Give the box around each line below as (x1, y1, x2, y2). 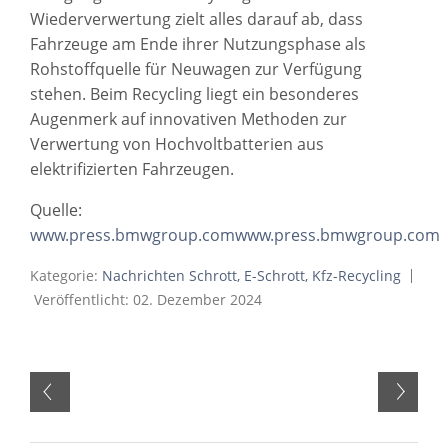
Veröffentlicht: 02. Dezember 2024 (34, 289, 262, 309)
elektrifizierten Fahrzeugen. (30, 157, 234, 180)
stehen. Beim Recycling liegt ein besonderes (30, 82, 359, 105)
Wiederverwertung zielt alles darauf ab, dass (30, 7, 363, 30)
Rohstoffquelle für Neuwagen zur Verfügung (30, 57, 362, 80)
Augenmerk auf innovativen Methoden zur (30, 107, 347, 130)
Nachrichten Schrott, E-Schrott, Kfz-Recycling (102, 265, 401, 285)
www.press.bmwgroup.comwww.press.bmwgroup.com (30, 223, 440, 246)
